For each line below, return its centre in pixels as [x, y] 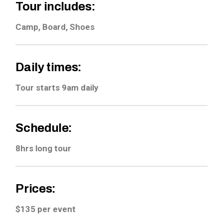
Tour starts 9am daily [57, 88]
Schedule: [44, 128]
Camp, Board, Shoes [55, 27]
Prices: [36, 189]
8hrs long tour [44, 148]
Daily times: [49, 67]
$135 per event [46, 209]
